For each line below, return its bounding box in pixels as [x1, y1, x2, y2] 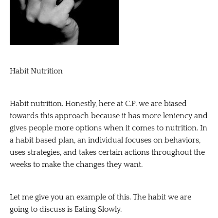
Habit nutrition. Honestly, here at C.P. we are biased [10, 99, 187, 108]
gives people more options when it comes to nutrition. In [10, 123, 207, 132]
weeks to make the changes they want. [10, 160, 143, 169]
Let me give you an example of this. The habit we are [10, 192, 191, 201]
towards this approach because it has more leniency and [10, 111, 208, 120]
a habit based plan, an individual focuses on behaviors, [10, 135, 200, 145]
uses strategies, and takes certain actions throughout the [10, 147, 205, 157]
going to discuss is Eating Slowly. [10, 204, 122, 214]
